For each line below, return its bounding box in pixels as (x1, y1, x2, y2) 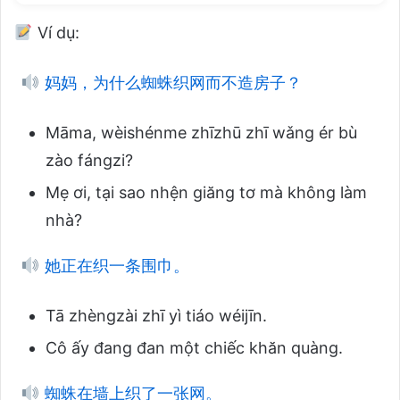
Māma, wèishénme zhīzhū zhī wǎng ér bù (46, 122, 357, 142)
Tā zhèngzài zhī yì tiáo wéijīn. (46, 305, 267, 325)
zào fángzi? (46, 150, 133, 170)
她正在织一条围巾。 (39, 255, 189, 275)
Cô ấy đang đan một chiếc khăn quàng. (46, 337, 343, 357)
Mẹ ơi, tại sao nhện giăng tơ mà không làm (46, 182, 367, 202)
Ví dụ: (32, 22, 79, 42)
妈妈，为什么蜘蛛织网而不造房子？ (39, 72, 302, 92)
